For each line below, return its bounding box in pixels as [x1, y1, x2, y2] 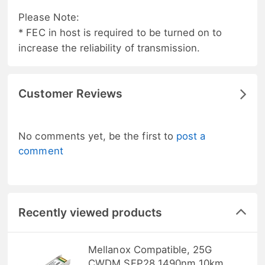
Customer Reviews [18, 86, 123, 101]
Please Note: [18, 11, 79, 23]
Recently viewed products [18, 205, 163, 219]
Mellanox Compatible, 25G [88, 243, 212, 256]
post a [176, 130, 206, 142]
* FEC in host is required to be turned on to [18, 26, 222, 38]
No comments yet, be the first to [18, 130, 176, 142]
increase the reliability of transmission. [18, 41, 201, 54]
